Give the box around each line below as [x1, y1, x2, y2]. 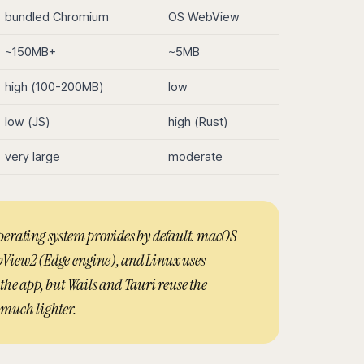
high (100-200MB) [5, 80, 103, 94]
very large [5, 149, 60, 164]
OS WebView [168, 10, 240, 24]
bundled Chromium [5, 10, 109, 24]
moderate [168, 149, 223, 164]
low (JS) [5, 115, 50, 129]
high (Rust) [168, 115, 227, 129]
